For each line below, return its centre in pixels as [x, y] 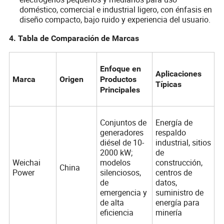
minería [168, 212]
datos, [166, 182]
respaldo [170, 132]
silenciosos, [120, 172]
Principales [120, 89]
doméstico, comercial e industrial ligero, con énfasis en [116, 10]
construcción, [179, 162]
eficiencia [116, 212]
